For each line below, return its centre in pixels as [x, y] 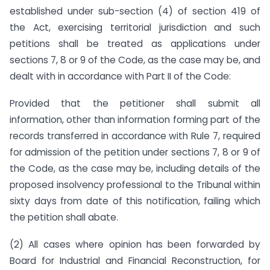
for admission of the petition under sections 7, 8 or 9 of [135, 152]
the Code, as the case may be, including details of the [135, 168]
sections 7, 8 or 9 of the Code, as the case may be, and [135, 60]
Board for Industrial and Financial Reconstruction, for [135, 260]
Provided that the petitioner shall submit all [135, 103]
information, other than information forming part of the [135, 119]
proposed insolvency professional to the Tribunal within [135, 184]
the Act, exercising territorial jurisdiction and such [135, 27]
